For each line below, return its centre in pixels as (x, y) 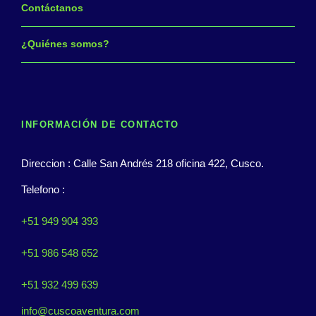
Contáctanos (52, 7)
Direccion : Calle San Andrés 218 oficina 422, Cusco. (142, 163)
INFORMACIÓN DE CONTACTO (100, 124)
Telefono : (43, 189)
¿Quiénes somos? (65, 43)
